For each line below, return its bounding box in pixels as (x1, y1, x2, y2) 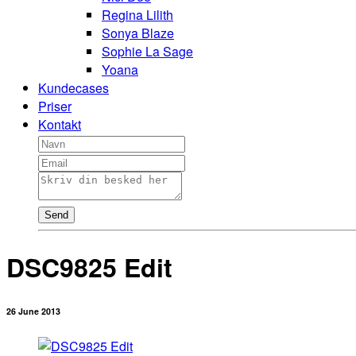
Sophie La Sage (102, 42, 193, 61)
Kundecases (38, 79, 109, 98)
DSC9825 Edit (6, 248, 172, 285)
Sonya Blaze (102, 24, 174, 43)
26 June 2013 (6, 304, 60, 317)
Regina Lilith (102, 6, 173, 25)
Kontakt (38, 115, 81, 134)
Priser (38, 97, 72, 116)
